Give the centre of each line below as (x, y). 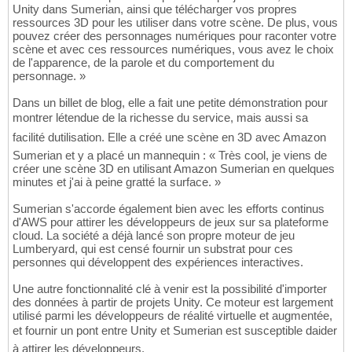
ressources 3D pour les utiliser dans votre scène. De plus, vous (175, 23)
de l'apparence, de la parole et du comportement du (143, 63)
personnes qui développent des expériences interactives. (158, 262)
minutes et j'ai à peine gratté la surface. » (117, 182)
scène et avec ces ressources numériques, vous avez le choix (173, 49)
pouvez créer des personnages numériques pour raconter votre (174, 36)
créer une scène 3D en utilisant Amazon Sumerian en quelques (174, 169)
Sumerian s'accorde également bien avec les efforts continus (169, 209)
